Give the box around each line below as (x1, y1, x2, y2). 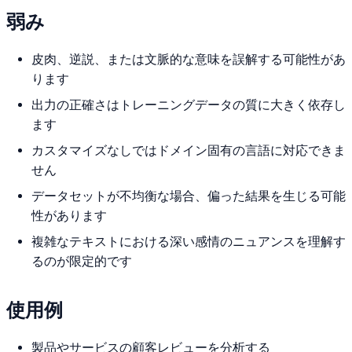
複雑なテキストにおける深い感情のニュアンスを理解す (31, 234, 346, 250)
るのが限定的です (31, 254, 132, 269)
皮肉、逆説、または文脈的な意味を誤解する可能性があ (31, 52, 346, 68)
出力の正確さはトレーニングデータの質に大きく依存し (31, 97, 346, 113)
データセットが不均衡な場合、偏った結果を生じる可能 (31, 189, 346, 204)
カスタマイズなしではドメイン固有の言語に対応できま (31, 143, 346, 159)
